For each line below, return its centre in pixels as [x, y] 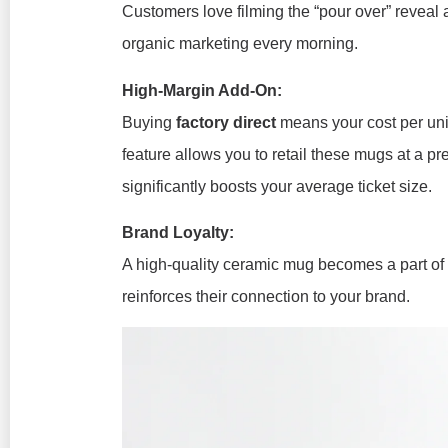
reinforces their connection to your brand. [266, 296]
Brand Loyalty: [178, 232]
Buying [149, 122]
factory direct [226, 122]
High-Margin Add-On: [202, 90]
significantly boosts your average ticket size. [277, 186]
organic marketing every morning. [240, 44]
